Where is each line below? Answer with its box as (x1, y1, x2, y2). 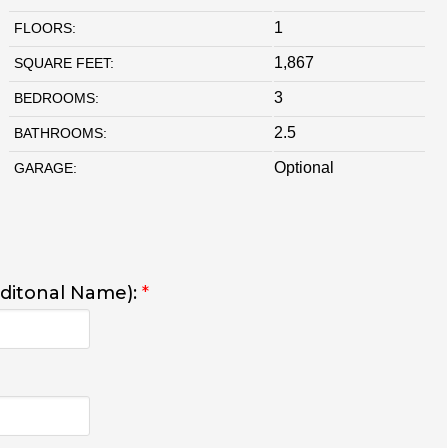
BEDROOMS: (13, 89, 99, 106)
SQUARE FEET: (13, 54, 114, 71)
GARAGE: (13, 159, 77, 176)
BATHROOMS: (13, 124, 107, 141)
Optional (273, 158, 334, 176)
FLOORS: (13, 19, 76, 36)
